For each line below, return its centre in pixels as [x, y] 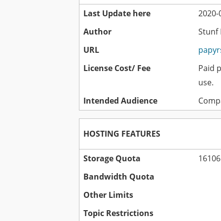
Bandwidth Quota [119, 177]
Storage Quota [112, 159]
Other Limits [108, 195]
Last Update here [117, 14]
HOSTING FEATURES [122, 134]
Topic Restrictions [118, 213]
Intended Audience [120, 101]
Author [97, 32]
